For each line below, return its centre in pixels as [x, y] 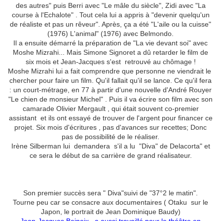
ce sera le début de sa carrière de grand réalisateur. [110, 156]
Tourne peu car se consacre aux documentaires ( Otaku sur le [110, 203]
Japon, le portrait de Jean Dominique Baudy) [110, 212]
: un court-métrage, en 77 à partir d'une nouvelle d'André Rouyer [110, 90]
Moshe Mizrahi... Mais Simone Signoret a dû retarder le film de [110, 53]
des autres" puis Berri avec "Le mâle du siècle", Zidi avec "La [110, 6]
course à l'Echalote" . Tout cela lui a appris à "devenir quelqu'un [110, 15]
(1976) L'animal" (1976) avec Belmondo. [110, 34]
